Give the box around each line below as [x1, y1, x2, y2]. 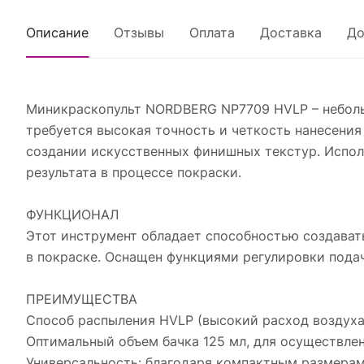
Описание [26, 24, 89, 41]
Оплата [189, 24, 235, 41]
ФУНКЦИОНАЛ [26, 206, 119, 223]
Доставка [260, 24, 322, 41]
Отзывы [114, 24, 164, 41]
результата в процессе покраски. [26, 164, 241, 180]
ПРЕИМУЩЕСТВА [26, 291, 137, 307]
